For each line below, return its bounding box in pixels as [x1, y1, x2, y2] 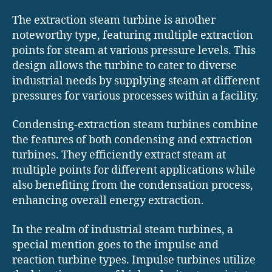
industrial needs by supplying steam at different [12, 73, 260, 88]
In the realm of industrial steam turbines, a [12, 222, 233, 237]
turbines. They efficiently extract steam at [12, 148, 226, 163]
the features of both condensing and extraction [12, 133, 253, 148]
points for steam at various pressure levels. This [12, 43, 256, 58]
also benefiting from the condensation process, [12, 178, 253, 193]
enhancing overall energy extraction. [12, 194, 204, 208]
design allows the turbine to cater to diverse [12, 58, 237, 73]
